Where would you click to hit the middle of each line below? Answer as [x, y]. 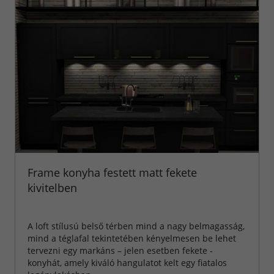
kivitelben [52, 187]
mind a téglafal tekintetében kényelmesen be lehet [131, 238]
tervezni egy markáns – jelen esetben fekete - [120, 250]
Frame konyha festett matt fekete [112, 172]
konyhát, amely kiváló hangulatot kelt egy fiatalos [127, 262]
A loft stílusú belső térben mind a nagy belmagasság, [136, 226]
